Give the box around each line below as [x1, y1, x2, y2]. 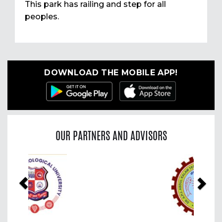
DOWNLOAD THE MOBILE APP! [44, 68, 178, 78]
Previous [17, 154, 69, 169]
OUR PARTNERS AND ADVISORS [55, 127, 167, 144]
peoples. [25, 12, 59, 22]
